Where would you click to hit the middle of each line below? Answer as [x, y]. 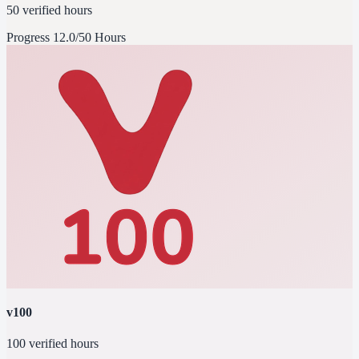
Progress [30, 37]
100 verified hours [52, 344]
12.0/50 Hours [89, 37]
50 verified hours [49, 10]
